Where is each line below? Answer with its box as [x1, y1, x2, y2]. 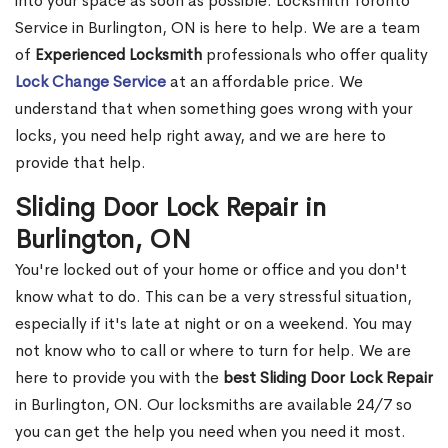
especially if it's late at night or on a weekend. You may [15, 313, 412, 335]
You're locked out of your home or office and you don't [15, 259, 407, 281]
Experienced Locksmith [35, 44, 202, 66]
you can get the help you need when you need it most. [15, 421, 406, 443]
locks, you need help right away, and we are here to [15, 125, 386, 147]
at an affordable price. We [166, 71, 363, 93]
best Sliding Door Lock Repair [223, 367, 433, 389]
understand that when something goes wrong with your [15, 98, 413, 120]
